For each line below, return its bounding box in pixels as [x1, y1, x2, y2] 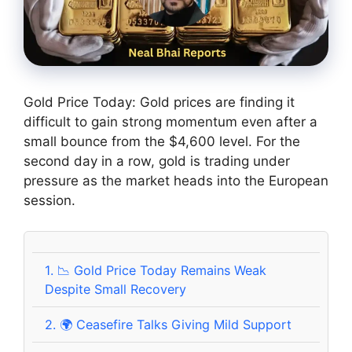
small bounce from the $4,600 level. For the [24, 134, 300, 150]
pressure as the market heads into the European [24, 173, 328, 189]
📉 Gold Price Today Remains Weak [53, 262, 267, 278]
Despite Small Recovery [45, 280, 187, 297]
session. [24, 192, 75, 209]
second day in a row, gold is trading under [24, 153, 290, 170]
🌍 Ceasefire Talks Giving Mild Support [56, 316, 292, 332]
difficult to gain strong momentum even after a [24, 114, 317, 130]
